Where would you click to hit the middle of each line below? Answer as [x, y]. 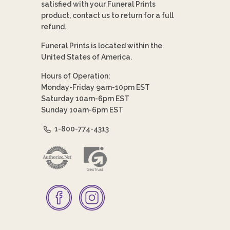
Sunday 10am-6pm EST [82, 110]
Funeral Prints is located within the [102, 45]
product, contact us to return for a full [108, 15]
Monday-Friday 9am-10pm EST [96, 87]
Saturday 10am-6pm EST [85, 98]
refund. [54, 26]
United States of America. [87, 57]
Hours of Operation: [76, 76]
